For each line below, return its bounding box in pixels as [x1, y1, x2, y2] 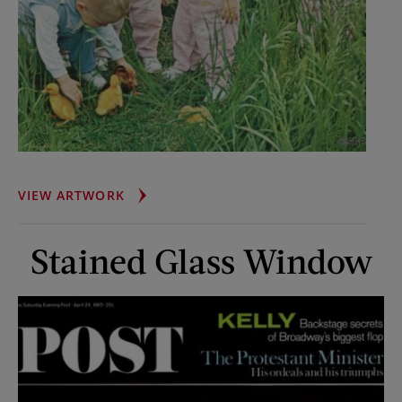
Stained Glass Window [30, 239, 372, 281]
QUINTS [123, 205, 176, 223]
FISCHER [123, 185, 180, 203]
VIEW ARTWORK [18, 186, 125, 204]
